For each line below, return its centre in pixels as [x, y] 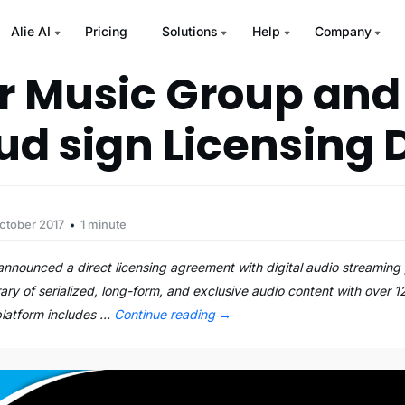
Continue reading [167, 314]
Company [343, 31]
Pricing [106, 31]
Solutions [189, 31]
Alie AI [30, 31]
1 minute [104, 224]
